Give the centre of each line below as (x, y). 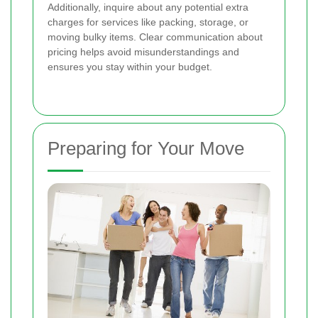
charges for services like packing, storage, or (148, 22)
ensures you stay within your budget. (130, 66)
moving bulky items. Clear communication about (155, 37)
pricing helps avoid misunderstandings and (143, 51)
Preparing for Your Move (146, 148)
